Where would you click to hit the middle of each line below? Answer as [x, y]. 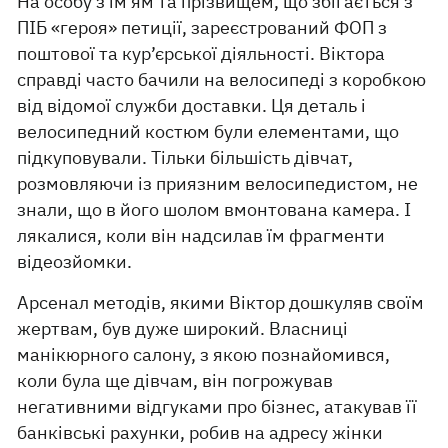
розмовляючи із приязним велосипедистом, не [218, 184]
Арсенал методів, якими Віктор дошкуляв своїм [221, 303]
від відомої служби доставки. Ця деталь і [192, 106]
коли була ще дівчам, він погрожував [175, 381]
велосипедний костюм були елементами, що [208, 132]
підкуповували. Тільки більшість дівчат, [185, 158]
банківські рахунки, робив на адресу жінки [200, 433]
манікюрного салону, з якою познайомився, [204, 355]
